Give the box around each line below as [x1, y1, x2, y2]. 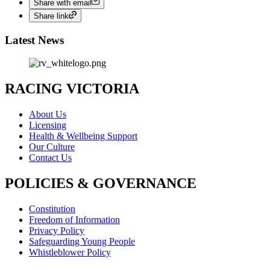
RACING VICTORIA [5, 81, 139, 97]
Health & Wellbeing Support [29, 131, 137, 142]
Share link [34, 11, 69, 20]
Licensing [29, 120, 66, 131]
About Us [29, 109, 66, 120]
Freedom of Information [29, 215, 120, 225]
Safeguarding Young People [29, 236, 135, 246]
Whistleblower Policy [29, 247, 111, 257]
